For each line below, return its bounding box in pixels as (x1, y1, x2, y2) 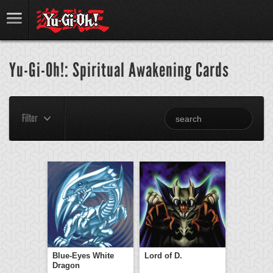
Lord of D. (144, 251, 182, 260)
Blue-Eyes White (52, 251, 114, 260)
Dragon (52, 261, 80, 270)
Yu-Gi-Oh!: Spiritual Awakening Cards (9, 58, 229, 82)
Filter (22, 112, 37, 125)
